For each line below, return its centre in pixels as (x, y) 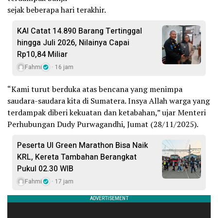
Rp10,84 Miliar (42, 55)
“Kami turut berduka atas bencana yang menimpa (95, 89)
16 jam (64, 67)
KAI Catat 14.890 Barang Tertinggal (80, 31)
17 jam (64, 182)
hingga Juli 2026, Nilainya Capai (73, 43)
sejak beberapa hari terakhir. (57, 10)
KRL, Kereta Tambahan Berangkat (77, 157)
